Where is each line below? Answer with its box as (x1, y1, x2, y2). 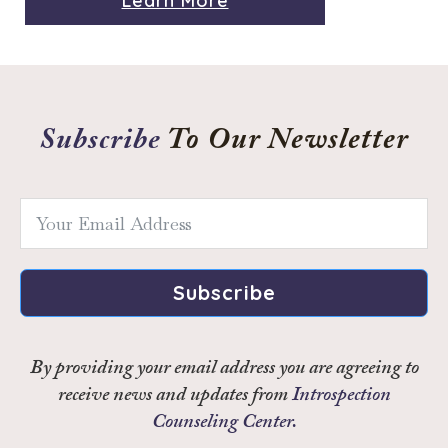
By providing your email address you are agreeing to (29, 353, 419, 388)
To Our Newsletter (161, 126, 409, 157)
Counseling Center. (151, 407, 297, 442)
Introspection (291, 380, 391, 415)
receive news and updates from (57, 380, 292, 415)
